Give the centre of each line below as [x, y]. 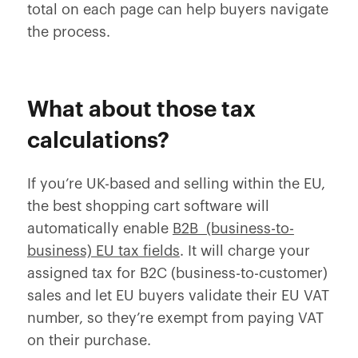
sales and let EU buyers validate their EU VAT [178, 296]
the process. [68, 32]
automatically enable [99, 229]
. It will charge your [245, 251]
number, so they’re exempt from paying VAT [175, 318]
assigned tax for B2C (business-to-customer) [177, 273]
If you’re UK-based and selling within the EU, [176, 184]
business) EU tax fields [103, 251]
